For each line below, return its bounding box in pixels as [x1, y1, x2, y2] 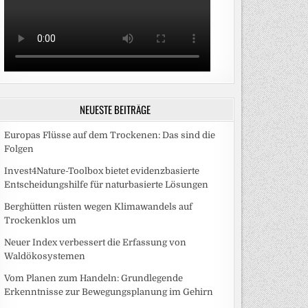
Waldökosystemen [3, 250, 85, 261]
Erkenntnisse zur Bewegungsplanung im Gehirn [3, 286, 213, 297]
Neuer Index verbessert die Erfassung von [3, 236, 186, 247]
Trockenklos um [3, 214, 76, 225]
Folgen [3, 143, 34, 154]
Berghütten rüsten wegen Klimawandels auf [3, 201, 192, 212]
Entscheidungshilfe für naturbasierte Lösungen [3, 179, 208, 190]
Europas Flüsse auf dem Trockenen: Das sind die [3, 129, 215, 140]
